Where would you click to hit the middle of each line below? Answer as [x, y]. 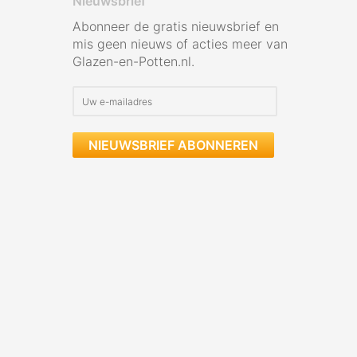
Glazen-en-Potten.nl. [133, 61]
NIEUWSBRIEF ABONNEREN [173, 145]
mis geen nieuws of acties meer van [180, 44]
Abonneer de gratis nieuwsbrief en [176, 26]
